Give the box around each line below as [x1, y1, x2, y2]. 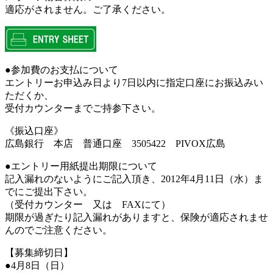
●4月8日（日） [5, 260, 69, 271]
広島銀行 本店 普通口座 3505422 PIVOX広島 [5, 138, 225, 149]
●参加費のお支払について [5, 64, 118, 75]
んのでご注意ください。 [5, 224, 112, 235]
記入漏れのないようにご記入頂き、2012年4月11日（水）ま [5, 173, 263, 184]
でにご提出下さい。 [5, 186, 93, 197]
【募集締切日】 [5, 247, 73, 258]
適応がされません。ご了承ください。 [5, 4, 171, 15]
